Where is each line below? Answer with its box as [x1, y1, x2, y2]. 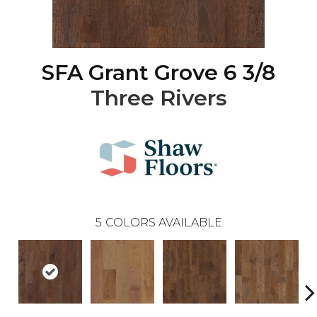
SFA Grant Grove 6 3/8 [42, 59, 275, 86]
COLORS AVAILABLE [105, 216, 222, 230]
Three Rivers [90, 85, 227, 112]
